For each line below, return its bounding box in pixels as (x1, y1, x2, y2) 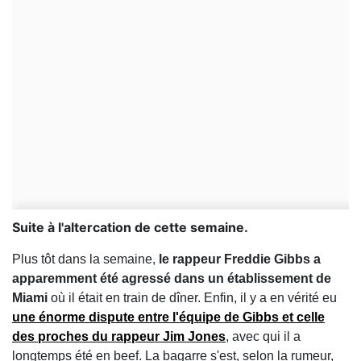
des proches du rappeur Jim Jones (12, 330, 226, 343)
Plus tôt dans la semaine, (12, 252, 159, 266)
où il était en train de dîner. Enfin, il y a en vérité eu (48, 291, 337, 305)
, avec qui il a (226, 330, 301, 343)
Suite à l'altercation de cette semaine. (12, 219, 248, 235)
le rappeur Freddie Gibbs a (159, 252, 321, 266)
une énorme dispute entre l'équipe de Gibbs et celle (12, 310, 325, 324)
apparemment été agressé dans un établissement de (12, 272, 331, 285)
